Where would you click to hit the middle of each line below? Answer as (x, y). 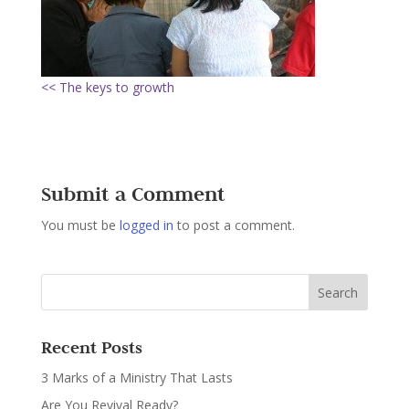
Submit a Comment (133, 194)
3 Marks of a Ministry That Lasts (136, 378)
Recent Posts (91, 347)
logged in (146, 225)
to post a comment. (234, 225)
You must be (80, 225)
